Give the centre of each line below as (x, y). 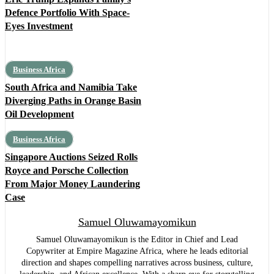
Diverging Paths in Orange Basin (73, 101)
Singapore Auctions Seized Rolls (71, 157)
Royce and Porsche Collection (67, 171)
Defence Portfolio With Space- (67, 13)
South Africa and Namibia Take (71, 87)
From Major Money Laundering (72, 184)
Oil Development (39, 114)
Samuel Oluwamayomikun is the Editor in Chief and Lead (137, 240)
